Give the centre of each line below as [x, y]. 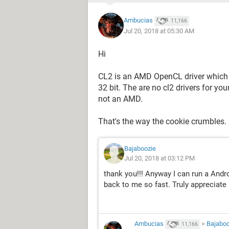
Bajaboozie [140, 148]
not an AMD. [120, 99]
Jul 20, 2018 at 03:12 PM [159, 158]
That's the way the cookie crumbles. [162, 121]
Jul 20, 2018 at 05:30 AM [159, 31]
